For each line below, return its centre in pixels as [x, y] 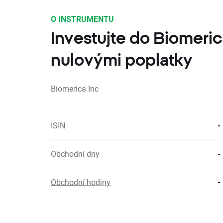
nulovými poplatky [122, 60]
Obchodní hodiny [81, 182]
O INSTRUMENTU [82, 19]
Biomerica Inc [75, 88]
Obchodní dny [75, 154]
